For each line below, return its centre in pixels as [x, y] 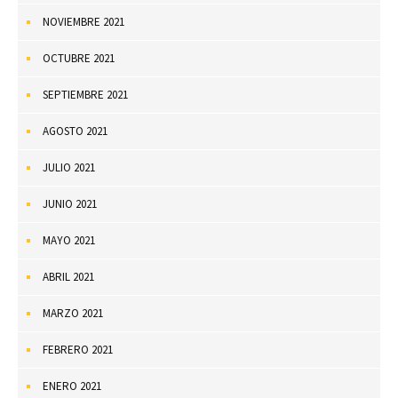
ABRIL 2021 [68, 276]
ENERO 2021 [72, 386]
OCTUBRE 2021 [79, 58]
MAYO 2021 [69, 240]
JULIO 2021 [69, 167]
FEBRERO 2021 [78, 349]
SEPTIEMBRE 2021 [85, 94]
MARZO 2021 [73, 313]
